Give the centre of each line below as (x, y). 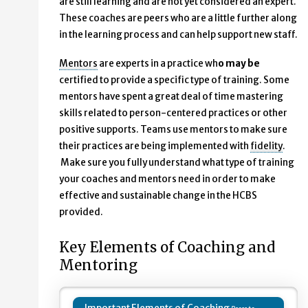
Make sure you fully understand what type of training (177, 163)
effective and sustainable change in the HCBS (158, 196)
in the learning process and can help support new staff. (178, 35)
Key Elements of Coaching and (167, 248)
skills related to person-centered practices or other (173, 113)
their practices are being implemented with (155, 146)
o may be (239, 64)
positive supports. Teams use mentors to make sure (173, 130)
